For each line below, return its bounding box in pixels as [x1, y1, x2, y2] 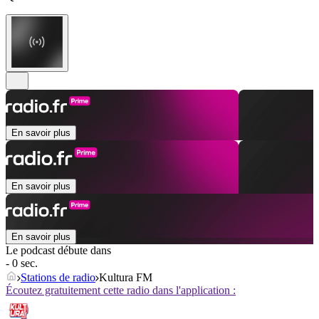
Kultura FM [99, 271, 152, 284]
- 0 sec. [6, 257, 38, 270]
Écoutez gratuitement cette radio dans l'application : [6, 284, 236, 297]
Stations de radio [21, 271, 95, 284]
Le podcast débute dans [6, 244, 111, 257]
